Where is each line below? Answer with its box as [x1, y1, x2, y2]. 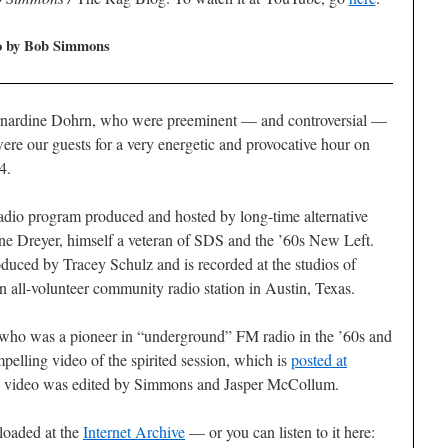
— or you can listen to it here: [185, 421, 375, 442]
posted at [291, 349, 347, 370]
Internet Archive [83, 421, 185, 442]
